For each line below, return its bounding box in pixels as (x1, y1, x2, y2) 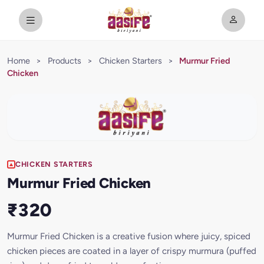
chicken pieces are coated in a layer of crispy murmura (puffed (7, 246, 256, 257)
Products (47, 55, 81, 66)
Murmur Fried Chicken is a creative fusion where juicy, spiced (7, 231, 250, 242)
